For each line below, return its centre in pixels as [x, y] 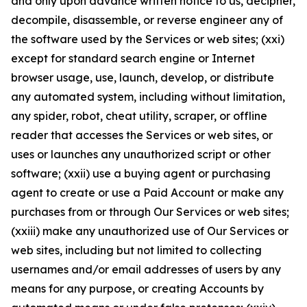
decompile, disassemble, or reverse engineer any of [147, 20]
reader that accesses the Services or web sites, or [142, 135]
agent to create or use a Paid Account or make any [147, 193]
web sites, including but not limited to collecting [136, 250]
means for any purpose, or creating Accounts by [137, 288]
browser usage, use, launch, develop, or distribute [143, 77]
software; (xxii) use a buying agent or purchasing [141, 173]
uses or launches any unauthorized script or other [141, 154]
